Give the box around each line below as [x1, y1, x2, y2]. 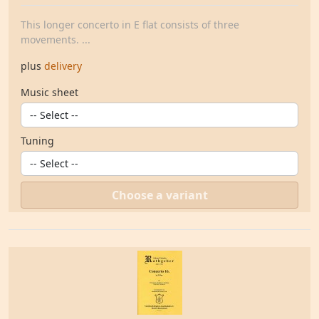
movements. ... [21, 33, 90, 46]
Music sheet [21, 85, 78, 99]
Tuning [21, 134, 54, 147]
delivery [44, 59, 82, 73]
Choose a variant [111, 187, 208, 203]
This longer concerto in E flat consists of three [21, 18, 239, 31]
